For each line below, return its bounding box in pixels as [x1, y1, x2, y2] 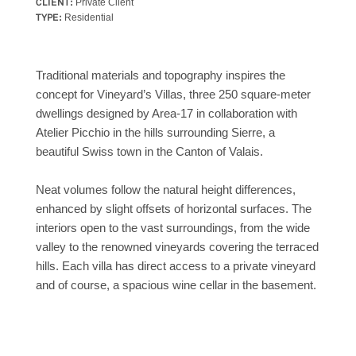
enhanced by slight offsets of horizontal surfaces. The [36, 202, 311, 216]
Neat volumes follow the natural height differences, [36, 183, 296, 197]
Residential [64, 12, 114, 24]
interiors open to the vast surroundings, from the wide [36, 221, 310, 235]
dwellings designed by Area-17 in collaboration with [36, 106, 297, 121]
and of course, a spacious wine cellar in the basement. [36, 278, 316, 292]
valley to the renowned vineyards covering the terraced [36, 240, 319, 254]
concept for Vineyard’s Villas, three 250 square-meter [36, 87, 311, 102]
